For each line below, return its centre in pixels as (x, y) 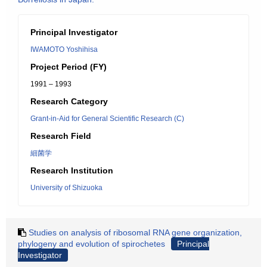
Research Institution (72, 170)
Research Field (61, 136)
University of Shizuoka (66, 188)
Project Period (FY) (69, 67)
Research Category (69, 101)
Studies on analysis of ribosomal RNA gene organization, (135, 232)
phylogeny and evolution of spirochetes (91, 244)
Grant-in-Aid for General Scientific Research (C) (107, 119)
